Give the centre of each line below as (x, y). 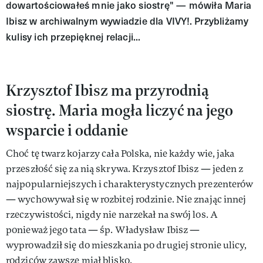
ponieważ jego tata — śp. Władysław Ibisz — (103, 230)
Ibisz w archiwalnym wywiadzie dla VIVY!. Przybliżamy (127, 21)
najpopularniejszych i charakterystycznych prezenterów (130, 184)
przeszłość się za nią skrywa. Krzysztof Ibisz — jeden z (125, 168)
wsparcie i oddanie (67, 130)
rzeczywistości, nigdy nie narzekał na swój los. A (112, 214)
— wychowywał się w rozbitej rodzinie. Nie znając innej (126, 199)
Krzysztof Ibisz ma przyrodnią (107, 90)
